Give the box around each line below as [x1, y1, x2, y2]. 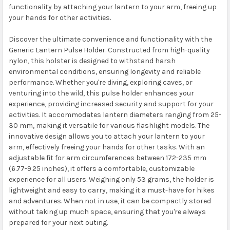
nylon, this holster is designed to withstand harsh [8, 56, 176, 65]
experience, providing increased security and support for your [8, 99, 214, 108]
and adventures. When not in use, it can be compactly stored [8, 196, 211, 205]
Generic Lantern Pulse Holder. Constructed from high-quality [8, 45, 210, 54]
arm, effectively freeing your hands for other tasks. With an [8, 142, 205, 151]
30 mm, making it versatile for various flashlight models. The [8, 121, 209, 130]
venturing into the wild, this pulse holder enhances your [8, 88, 194, 98]
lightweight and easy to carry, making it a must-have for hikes [8, 185, 215, 195]
